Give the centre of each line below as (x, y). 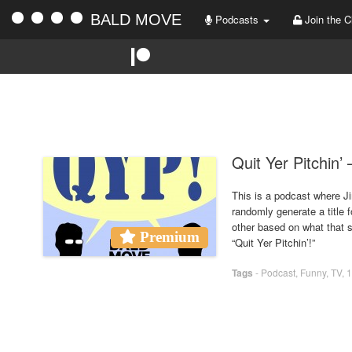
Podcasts (237, 19)
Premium (167, 237)
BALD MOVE (136, 20)
